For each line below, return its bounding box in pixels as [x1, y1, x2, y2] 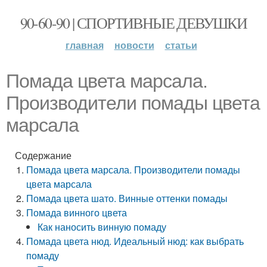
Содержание [15, 148, 72, 162]
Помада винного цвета [26, 206, 128, 219]
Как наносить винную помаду [38, 220, 167, 234]
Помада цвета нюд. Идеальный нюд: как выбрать [26, 234, 244, 248]
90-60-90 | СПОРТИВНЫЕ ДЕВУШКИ [20, 13, 247, 33]
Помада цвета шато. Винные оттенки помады [26, 191, 228, 205]
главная [65, 38, 104, 52]
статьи [164, 38, 197, 52]
